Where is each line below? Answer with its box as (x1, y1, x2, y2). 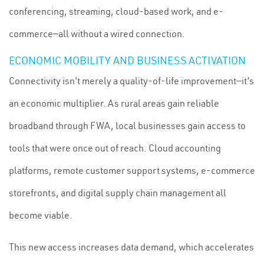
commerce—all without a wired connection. (9, 28, 185, 39)
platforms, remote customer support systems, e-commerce (9, 164, 255, 176)
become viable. (9, 209, 72, 221)
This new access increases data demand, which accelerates (9, 241, 254, 253)
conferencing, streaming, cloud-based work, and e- (9, 5, 223, 17)
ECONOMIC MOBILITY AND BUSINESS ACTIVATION (9, 54, 246, 67)
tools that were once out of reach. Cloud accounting (9, 142, 221, 154)
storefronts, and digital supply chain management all (9, 187, 226, 199)
